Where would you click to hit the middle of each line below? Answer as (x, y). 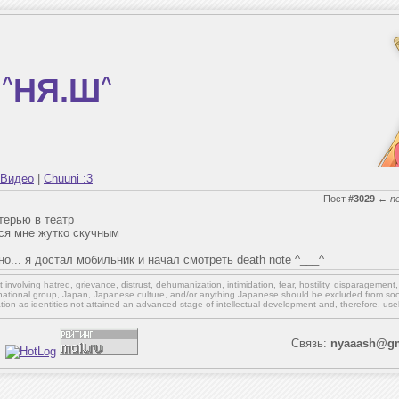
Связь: (311, 343)
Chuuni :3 (68, 179)
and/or (183, 294)
